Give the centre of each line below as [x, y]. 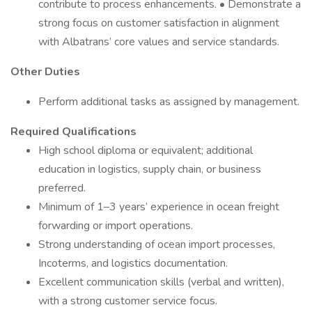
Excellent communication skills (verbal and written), [161, 282]
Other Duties [45, 72]
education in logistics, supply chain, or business [150, 169]
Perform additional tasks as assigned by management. [169, 102]
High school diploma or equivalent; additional [146, 150]
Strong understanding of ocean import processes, [157, 244]
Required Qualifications [73, 132]
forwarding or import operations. [116, 226]
